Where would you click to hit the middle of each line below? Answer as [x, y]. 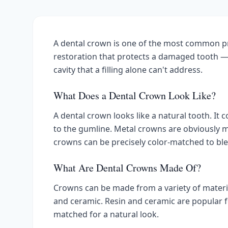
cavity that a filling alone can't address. [128, 70]
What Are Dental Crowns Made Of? [127, 168]
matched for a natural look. [106, 214]
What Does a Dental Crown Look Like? [135, 95]
